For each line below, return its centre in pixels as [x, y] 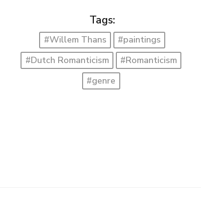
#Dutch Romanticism [67, 60]
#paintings [139, 40]
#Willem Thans [75, 40]
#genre [101, 80]
